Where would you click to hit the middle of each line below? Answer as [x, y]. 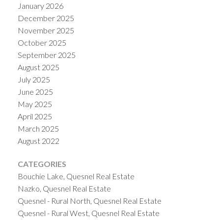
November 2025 [46, 30]
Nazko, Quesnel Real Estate [64, 188]
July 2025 [34, 79]
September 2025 [46, 55]
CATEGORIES [42, 164]
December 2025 [46, 18]
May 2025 [35, 104]
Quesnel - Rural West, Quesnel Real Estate [88, 213]
